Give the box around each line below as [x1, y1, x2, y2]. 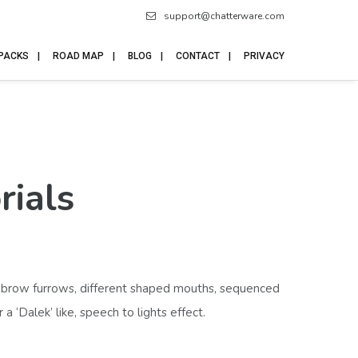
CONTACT [176, 50, 220, 62]
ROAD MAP [53, 50, 104, 62]
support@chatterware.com [164, 10, 284, 22]
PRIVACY [244, 50, 284, 62]
